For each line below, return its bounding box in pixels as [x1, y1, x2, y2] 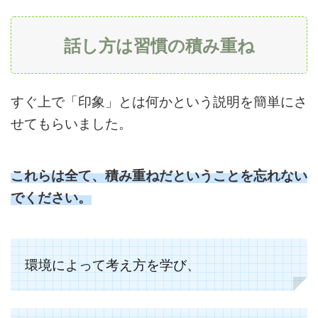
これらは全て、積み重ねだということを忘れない [11, 168, 307, 183]
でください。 [11, 190, 92, 205]
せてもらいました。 [11, 116, 132, 131]
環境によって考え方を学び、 [25, 257, 200, 273]
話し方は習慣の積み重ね [63, 35, 255, 55]
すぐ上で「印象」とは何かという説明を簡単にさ [11, 94, 307, 109]
